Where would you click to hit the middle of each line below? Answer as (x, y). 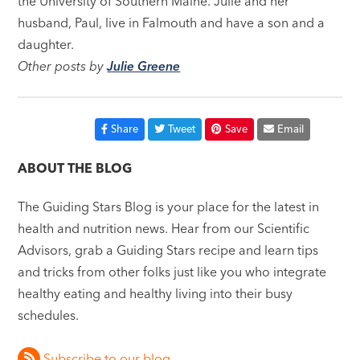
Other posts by (63, 66)
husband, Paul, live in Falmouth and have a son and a (172, 23)
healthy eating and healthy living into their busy (155, 294)
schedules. (49, 315)
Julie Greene (144, 66)
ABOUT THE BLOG (75, 168)
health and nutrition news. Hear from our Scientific (164, 229)
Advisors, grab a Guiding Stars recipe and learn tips (168, 250)
